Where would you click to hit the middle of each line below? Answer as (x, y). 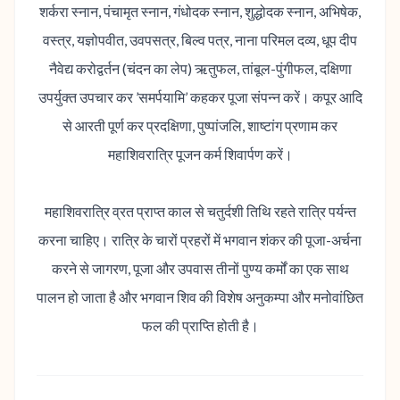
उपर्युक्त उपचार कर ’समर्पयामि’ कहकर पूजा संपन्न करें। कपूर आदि (200, 96)
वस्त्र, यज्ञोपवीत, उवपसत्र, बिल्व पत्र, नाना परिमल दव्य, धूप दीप (200, 39)
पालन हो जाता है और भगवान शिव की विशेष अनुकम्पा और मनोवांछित (200, 296)
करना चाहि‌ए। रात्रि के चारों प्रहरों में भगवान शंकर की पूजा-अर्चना (200, 239)
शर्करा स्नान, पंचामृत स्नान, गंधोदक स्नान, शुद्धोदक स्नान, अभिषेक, (200, 11)
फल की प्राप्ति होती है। (200, 325)
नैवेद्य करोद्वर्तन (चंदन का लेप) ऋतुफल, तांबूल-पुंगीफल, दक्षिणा (200, 68)
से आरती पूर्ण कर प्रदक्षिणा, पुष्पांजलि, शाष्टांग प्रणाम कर (200, 125)
